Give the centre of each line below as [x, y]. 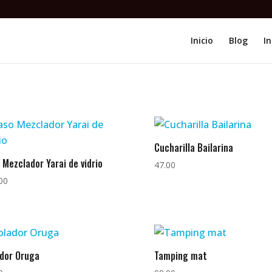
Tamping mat [180, 255]
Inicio [202, 40]
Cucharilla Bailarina [193, 147]
